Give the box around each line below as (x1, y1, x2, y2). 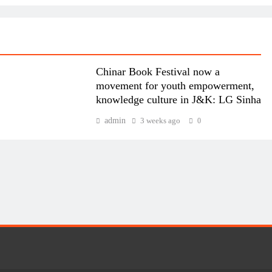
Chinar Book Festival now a (95, 66, 220, 78)
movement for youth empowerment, (95, 80, 254, 92)
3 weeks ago (140, 116, 180, 126)
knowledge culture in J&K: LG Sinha (95, 93, 261, 106)
